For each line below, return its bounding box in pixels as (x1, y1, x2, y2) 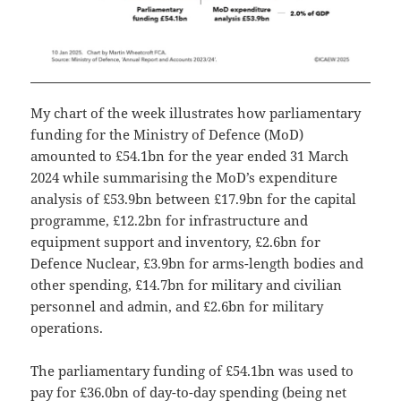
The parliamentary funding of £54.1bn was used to (30, 361, 354, 380)
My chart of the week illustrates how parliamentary (30, 103, 362, 122)
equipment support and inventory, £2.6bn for (30, 232, 321, 251)
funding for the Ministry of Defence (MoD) (30, 124, 304, 143)
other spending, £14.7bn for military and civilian (30, 275, 343, 294)
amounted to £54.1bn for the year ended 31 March (30, 146, 350, 165)
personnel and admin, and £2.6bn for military (30, 296, 324, 315)
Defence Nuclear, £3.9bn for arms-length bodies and (30, 253, 364, 272)
